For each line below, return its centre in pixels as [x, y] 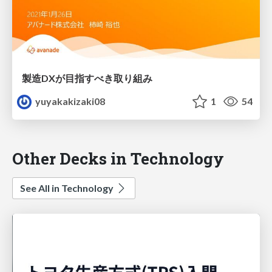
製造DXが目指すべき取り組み [87, 78]
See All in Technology [68, 188]
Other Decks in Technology [118, 158]
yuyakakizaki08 [70, 101]
